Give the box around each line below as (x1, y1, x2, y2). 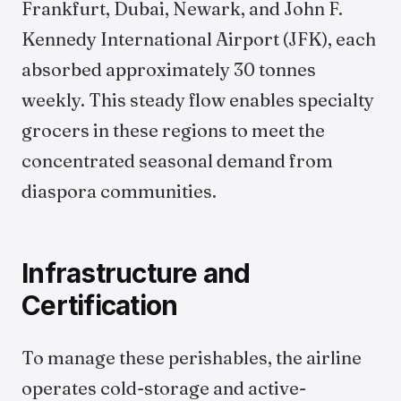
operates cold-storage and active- (21, 377, 306, 399)
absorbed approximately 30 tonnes (21, 58, 316, 81)
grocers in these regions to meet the (21, 119, 325, 141)
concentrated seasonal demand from (21, 149, 333, 172)
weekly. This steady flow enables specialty (21, 89, 374, 111)
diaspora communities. (21, 180, 217, 202)
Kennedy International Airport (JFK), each (21, 28, 376, 50)
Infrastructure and (21, 257, 251, 289)
